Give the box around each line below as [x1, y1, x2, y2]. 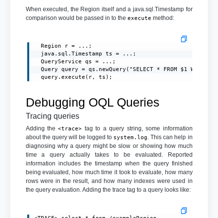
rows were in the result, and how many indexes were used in [25, 178, 193, 185]
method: [151, 15, 174, 22]
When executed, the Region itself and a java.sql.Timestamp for [25, 6, 193, 13]
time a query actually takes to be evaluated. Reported [25, 151, 193, 159]
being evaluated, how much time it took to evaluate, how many [25, 169, 193, 176]
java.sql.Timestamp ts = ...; [34, 51, 137, 57]
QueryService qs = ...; [34, 58, 116, 65]
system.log [113, 134, 148, 141]
